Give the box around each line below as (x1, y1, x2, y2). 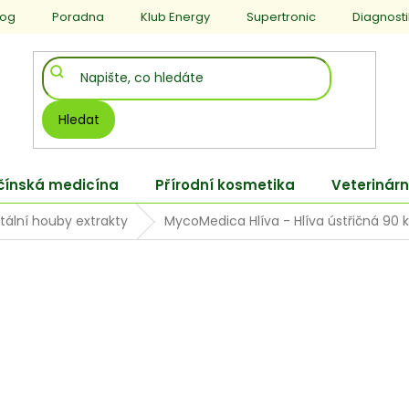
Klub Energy (141, 8, 210, 26)
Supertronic (246, 8, 316, 26)
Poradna (52, 8, 104, 26)
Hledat (58, 110, 100, 129)
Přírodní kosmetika (155, 175, 295, 195)
